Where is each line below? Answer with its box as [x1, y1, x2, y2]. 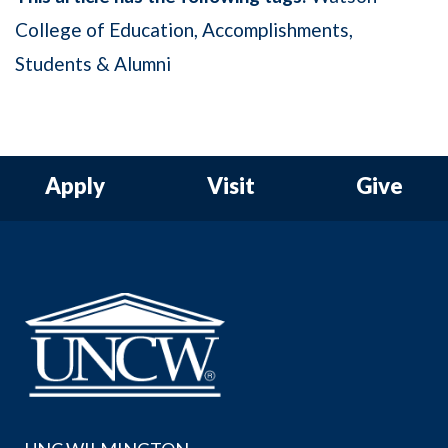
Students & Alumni [15, 52, 171, 76]
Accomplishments [202, 18, 349, 42]
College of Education [15, 18, 194, 42]
